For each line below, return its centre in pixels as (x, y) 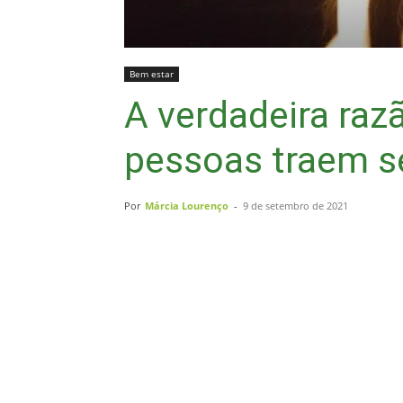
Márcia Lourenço (187, 206)
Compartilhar (202, 304)
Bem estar (152, 74)
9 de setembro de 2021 (296, 206)
